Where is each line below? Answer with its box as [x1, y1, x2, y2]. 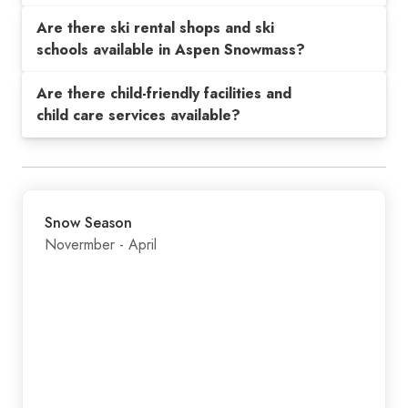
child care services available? [36, 104, 240, 126]
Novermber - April [45, 233, 157, 255]
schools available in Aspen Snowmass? [36, 38, 305, 60]
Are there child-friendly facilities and [36, 82, 291, 104]
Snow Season [45, 211, 132, 233]
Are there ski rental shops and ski [36, 16, 274, 38]
